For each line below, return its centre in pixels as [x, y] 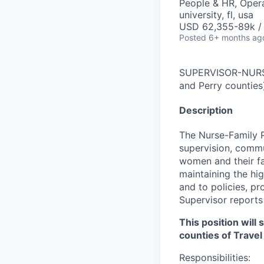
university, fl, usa [216, 15]
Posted [193, 37]
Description [206, 110]
